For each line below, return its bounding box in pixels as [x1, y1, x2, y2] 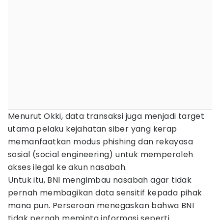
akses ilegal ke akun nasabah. [8, 162, 127, 173]
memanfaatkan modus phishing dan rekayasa [8, 136, 193, 147]
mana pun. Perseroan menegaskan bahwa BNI [8, 200, 194, 211]
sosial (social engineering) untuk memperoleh [8, 149, 193, 160]
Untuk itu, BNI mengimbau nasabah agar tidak [8, 174, 192, 186]
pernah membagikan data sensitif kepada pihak [8, 187, 202, 198]
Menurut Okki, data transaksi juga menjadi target [8, 110, 205, 122]
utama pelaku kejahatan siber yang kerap [8, 123, 177, 135]
